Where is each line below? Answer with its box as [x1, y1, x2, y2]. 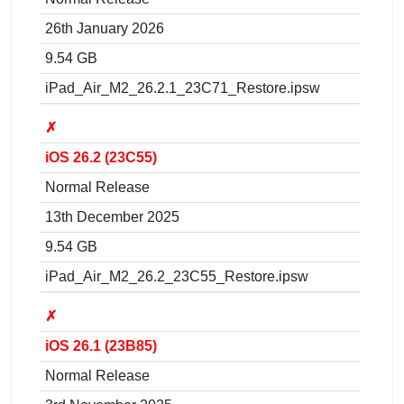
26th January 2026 [45, 20, 164, 36]
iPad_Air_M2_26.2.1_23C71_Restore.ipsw [45, 79, 320, 96]
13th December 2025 [45, 208, 179, 225]
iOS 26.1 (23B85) [45, 337, 157, 353]
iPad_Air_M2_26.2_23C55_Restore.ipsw [45, 268, 308, 284]
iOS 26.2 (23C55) [45, 149, 157, 165]
